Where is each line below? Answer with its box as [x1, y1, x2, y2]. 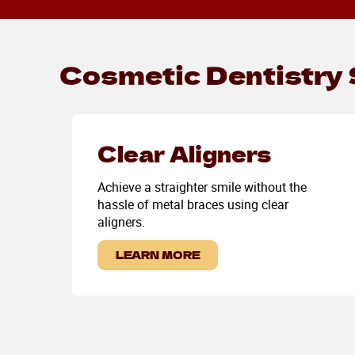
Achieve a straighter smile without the [97, 177, 307, 196]
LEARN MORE [115, 247, 200, 263]
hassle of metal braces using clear [97, 195, 288, 213]
